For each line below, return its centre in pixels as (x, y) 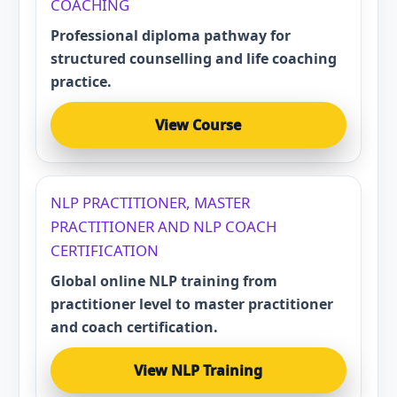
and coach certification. (134, 327)
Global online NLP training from (163, 281)
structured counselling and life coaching (193, 58)
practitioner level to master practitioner (191, 304)
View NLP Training (198, 370)
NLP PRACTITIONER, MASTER (150, 202)
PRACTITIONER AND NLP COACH (163, 226)
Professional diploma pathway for (170, 35)
